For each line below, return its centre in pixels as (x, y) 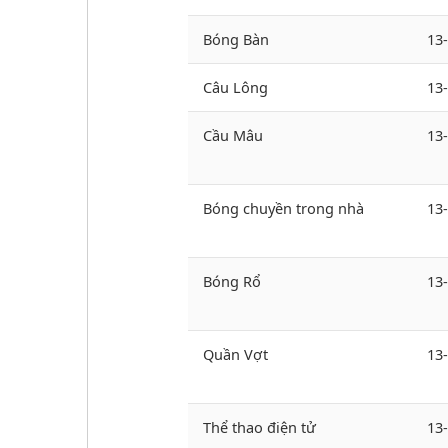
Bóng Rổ (232, 281)
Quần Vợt (235, 354)
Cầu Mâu (233, 135)
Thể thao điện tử (259, 427)
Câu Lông (235, 87)
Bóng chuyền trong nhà (283, 208)
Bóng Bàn (236, 39)
